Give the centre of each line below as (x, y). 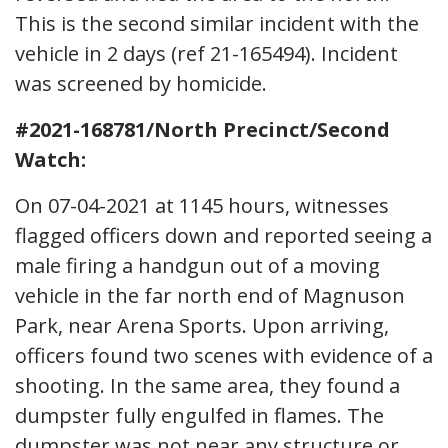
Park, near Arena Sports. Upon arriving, (202, 325)
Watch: (50, 159)
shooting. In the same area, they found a (207, 385)
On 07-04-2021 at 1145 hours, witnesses (202, 205)
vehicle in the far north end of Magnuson (210, 295)
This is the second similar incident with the (217, 23)
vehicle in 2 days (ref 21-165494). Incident (206, 53)
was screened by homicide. (141, 83)
